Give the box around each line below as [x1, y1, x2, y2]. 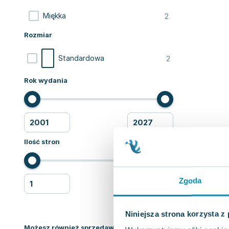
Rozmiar [24, 31, 52, 39]
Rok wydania [24, 76, 67, 84]
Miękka [43, 11, 66, 20]
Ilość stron [24, 138, 60, 146]
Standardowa [58, 54, 104, 62]
